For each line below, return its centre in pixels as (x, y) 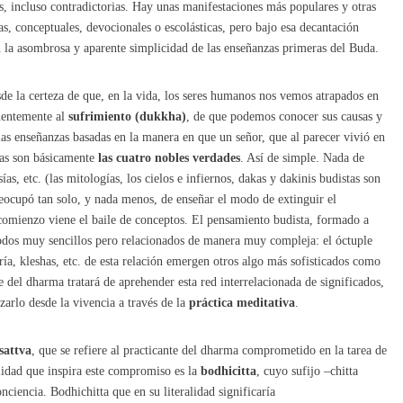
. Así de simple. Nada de (302, 157)
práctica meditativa (242, 302)
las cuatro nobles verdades (169, 157)
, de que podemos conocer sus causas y (284, 116)
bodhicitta (228, 371)
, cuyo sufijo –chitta (307, 371)
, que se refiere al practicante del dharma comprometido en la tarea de (209, 350)
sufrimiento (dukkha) (127, 116)
